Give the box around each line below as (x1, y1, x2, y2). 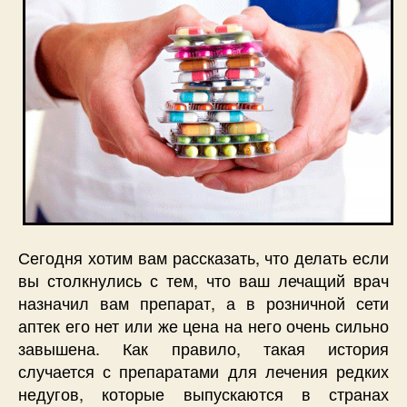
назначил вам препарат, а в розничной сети (18, 290, 389, 314)
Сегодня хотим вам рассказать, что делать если (18, 244, 389, 269)
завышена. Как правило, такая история (18, 335, 389, 360)
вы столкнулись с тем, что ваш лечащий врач (18, 267, 389, 292)
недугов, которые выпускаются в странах (18, 381, 389, 405)
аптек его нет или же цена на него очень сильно (18, 313, 389, 337)
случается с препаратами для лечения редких (18, 358, 389, 382)
